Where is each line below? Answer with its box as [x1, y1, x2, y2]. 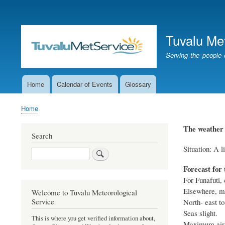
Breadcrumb [21, 110, 61, 122]
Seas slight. [183, 207, 217, 218]
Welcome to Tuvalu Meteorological [32, 187, 137, 198]
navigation [14, 92, 51, 104]
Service [32, 196, 54, 207]
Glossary [125, 79, 151, 89]
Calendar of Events [57, 79, 113, 89]
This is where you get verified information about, [32, 214, 155, 223]
